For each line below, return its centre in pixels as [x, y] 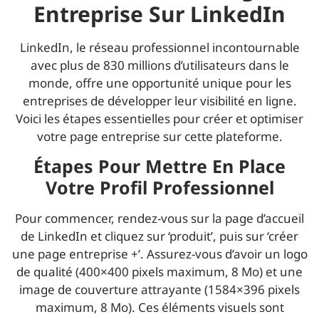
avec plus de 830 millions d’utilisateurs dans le [159, 65]
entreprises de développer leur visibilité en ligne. [159, 100]
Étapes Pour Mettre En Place [159, 166]
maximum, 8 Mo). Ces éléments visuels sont [159, 307]
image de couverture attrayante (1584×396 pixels [159, 289]
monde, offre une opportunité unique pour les [159, 83]
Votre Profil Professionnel [159, 187]
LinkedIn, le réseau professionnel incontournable [159, 47]
